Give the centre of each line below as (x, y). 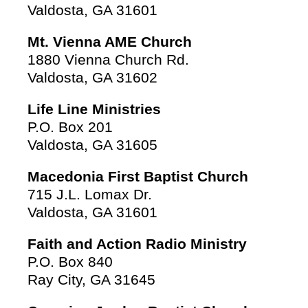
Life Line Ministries (94, 109)
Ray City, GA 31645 (91, 280)
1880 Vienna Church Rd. (108, 60)
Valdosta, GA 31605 (92, 145)
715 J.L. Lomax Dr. (90, 195)
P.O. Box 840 (70, 262)
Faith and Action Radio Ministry (137, 244)
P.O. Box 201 (70, 127)
